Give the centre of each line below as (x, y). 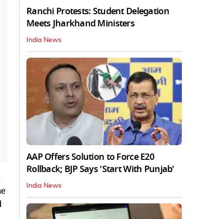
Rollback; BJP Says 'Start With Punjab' (100, 169)
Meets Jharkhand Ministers (80, 23)
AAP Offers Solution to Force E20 (90, 157)
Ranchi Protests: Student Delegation (98, 11)
